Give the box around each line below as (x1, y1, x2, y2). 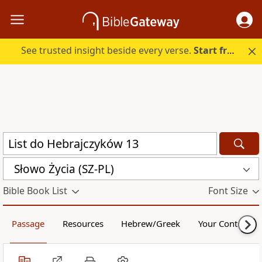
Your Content (198, 218, 250, 230)
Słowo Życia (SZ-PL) (14, 161, 114, 177)
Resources (62, 218, 104, 230)
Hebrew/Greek (121, 218, 181, 230)
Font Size (208, 184, 248, 198)
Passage (12, 218, 45, 230)
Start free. (194, 44, 227, 57)
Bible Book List (3, 184, 67, 198)
